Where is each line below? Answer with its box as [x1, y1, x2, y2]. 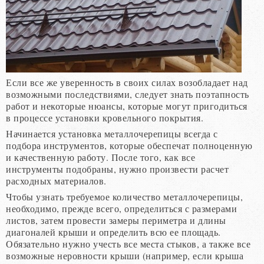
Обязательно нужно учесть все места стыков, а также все [6, 237, 250, 250]
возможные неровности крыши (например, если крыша [6, 249, 243, 262]
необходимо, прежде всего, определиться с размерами [6, 202, 237, 214]
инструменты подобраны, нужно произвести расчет [6, 162, 229, 175]
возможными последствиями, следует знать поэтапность [6, 87, 249, 100]
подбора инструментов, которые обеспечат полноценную [6, 138, 253, 151]
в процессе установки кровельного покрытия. [6, 111, 203, 124]
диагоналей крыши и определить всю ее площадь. [6, 225, 221, 238]
